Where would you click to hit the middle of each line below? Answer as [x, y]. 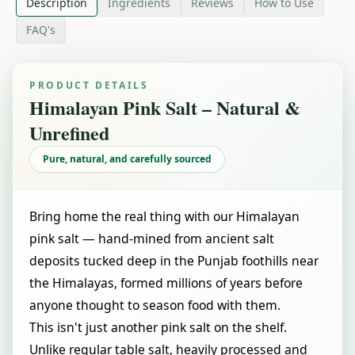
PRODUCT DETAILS [89, 85]
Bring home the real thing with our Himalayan [164, 216]
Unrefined [69, 133]
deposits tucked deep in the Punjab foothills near [174, 261]
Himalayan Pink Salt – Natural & [165, 107]
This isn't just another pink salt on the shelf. [158, 327]
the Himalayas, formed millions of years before [166, 283]
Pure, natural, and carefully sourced [127, 159]
